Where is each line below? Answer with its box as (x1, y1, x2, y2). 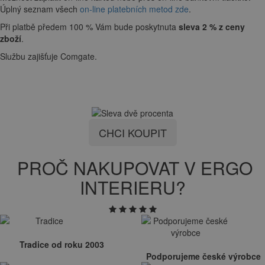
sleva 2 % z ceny (176, 21, 245, 33)
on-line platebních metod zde (80, 3, 189, 15)
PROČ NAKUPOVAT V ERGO (12, 154, 253, 180)
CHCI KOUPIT (98, 124, 167, 140)
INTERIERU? (79, 174, 186, 200)
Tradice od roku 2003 (20, 238, 104, 250)
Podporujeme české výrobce (146, 250, 261, 262)
